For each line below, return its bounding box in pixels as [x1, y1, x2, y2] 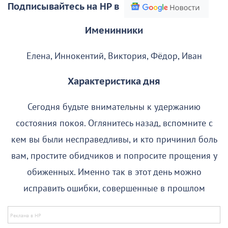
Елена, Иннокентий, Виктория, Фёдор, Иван [26, 51, 202, 62]
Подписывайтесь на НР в [8, 2, 119, 13]
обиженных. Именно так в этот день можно [26, 167, 202, 178]
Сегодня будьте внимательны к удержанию [27, 102, 201, 113]
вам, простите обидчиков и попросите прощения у [11, 151, 217, 162]
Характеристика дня [68, 76, 160, 88]
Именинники [85, 25, 143, 37]
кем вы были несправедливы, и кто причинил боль [11, 134, 217, 146]
